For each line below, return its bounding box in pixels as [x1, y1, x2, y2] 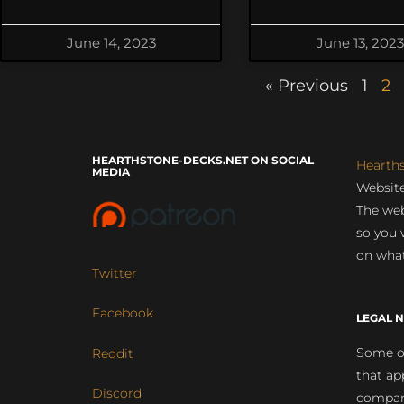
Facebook [92, 305, 153, 322]
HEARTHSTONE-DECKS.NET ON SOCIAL [92, 153, 314, 167]
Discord [92, 384, 142, 401]
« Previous [264, 76, 348, 96]
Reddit [92, 344, 133, 362]
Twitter [92, 265, 137, 282]
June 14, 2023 [66, 34, 156, 51]
